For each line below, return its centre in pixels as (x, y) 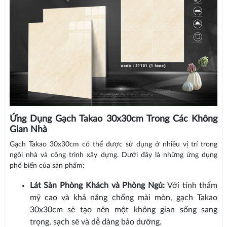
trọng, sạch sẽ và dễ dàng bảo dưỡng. (96, 222)
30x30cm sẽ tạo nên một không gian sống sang (124, 210)
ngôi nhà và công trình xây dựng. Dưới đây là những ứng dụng (113, 155)
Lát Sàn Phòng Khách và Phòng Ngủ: (97, 185)
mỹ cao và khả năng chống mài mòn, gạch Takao (124, 198)
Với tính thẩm (191, 185)
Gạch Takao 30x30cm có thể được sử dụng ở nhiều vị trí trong (113, 144)
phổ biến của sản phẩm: (47, 166)
